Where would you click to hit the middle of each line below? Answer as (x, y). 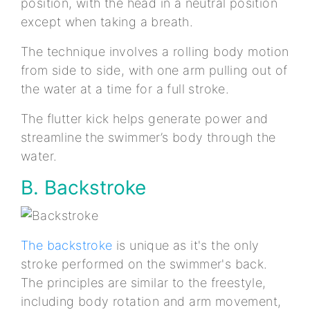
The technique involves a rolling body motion (155, 52)
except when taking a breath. (109, 22)
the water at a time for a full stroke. (127, 89)
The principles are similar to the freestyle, (144, 282)
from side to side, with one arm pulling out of (154, 71)
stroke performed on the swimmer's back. (144, 264)
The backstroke (67, 245)
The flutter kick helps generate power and (145, 119)
